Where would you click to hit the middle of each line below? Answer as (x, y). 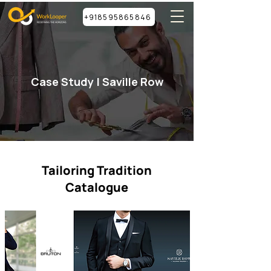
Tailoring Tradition (97, 170)
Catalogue (97, 187)
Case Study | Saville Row (97, 82)
